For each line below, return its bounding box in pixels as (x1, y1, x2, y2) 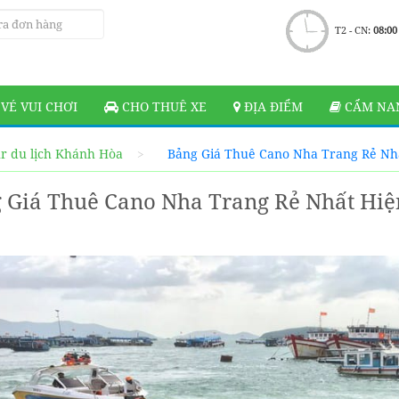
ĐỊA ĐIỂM (240, 98, 303, 115)
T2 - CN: (334, 24, 373, 37)
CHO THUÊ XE (118, 98, 207, 115)
